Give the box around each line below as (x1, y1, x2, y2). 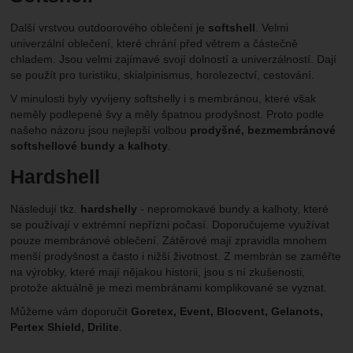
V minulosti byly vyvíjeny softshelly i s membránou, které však (10, 92, 317, 106)
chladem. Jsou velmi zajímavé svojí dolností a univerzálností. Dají (10, 53, 337, 66)
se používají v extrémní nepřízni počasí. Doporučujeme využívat (10, 218, 330, 232)
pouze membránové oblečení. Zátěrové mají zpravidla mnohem (10, 234, 328, 247)
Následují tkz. (10, 203, 81, 216)
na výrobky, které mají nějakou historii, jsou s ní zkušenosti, (10, 266, 306, 279)
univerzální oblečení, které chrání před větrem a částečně (10, 37, 299, 50)
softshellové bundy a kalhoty (10, 139, 169, 153)
